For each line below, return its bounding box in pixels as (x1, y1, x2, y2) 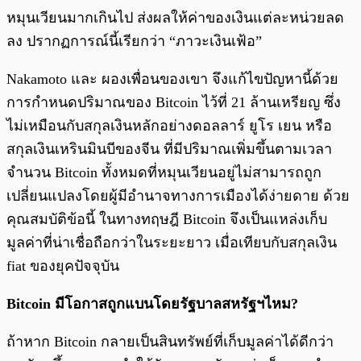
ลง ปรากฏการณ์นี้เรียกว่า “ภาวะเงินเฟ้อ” (6, 33, 262, 50)
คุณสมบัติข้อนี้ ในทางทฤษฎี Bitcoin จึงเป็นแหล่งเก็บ (6, 211, 327, 228)
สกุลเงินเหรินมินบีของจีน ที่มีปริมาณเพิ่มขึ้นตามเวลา (6, 141, 332, 158)
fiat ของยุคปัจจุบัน (6, 258, 119, 275)
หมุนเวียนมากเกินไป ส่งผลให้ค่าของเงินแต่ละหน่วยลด (6, 10, 344, 27)
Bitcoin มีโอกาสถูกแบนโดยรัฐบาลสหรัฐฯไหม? (6, 296, 298, 313)
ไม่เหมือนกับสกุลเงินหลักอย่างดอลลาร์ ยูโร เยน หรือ (6, 118, 332, 135)
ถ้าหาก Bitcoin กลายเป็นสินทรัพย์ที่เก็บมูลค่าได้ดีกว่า (6, 334, 334, 351)
